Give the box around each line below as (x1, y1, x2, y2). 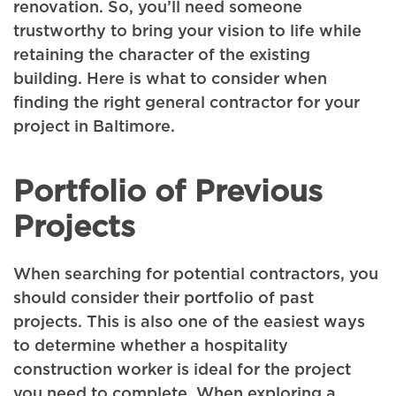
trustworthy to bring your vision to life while (13, 23, 362, 40)
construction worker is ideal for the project (13, 362, 351, 378)
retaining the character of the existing (13, 47, 310, 64)
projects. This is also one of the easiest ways (13, 314, 365, 331)
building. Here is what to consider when (13, 71, 327, 88)
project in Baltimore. (13, 118, 175, 135)
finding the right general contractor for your (13, 95, 360, 111)
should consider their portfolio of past (13, 290, 314, 307)
